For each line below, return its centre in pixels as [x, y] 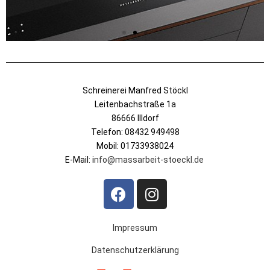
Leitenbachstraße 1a [135, 105]
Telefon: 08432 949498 [135, 132]
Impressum [135, 228]
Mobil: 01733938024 [135, 146]
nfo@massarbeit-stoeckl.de [149, 160]
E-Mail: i [79, 160]
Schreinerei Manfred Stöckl [135, 91]
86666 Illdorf [135, 118]
